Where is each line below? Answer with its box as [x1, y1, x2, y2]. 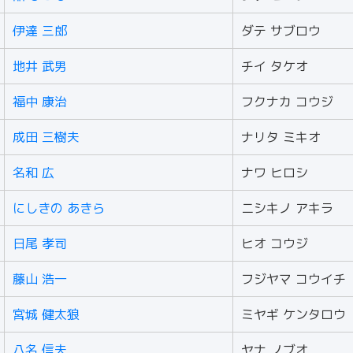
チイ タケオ [241, 58, 308, 75]
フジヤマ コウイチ [241, 270, 346, 288]
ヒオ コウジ [241, 235, 308, 252]
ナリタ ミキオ [241, 128, 321, 146]
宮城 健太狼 [13, 306, 80, 323]
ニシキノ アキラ [241, 199, 333, 217]
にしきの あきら [13, 199, 105, 217]
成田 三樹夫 [13, 128, 80, 146]
